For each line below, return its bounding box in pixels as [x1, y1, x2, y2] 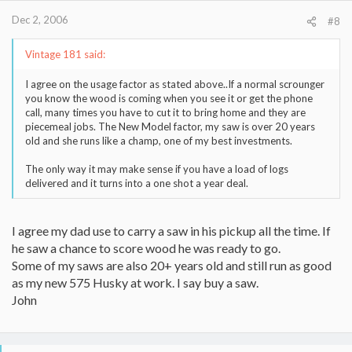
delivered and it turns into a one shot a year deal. [25, 177, 248, 189]
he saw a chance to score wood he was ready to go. [12, 240, 280, 255]
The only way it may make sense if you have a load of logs [25, 163, 288, 175]
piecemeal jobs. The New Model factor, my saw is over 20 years [25, 120, 315, 133]
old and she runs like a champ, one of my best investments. [25, 134, 292, 147]
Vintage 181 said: [25, 48, 105, 60]
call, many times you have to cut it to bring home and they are [25, 106, 306, 119]
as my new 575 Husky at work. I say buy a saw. [12, 275, 258, 290]
